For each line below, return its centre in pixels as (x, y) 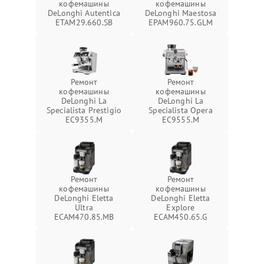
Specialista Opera (181, 110)
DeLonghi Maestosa (181, 13)
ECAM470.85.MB (84, 217)
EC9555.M (181, 120)
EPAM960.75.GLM (181, 22)
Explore (181, 207)
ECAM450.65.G (181, 217)
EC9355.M (84, 120)
